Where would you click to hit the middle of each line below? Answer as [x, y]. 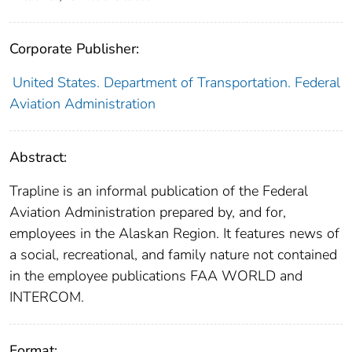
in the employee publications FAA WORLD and [156, 275]
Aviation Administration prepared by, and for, [148, 212]
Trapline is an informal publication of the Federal [159, 191]
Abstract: [38, 157]
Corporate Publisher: [74, 48]
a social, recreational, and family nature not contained [173, 254]
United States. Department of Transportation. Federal [176, 82]
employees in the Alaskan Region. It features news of [174, 233]
